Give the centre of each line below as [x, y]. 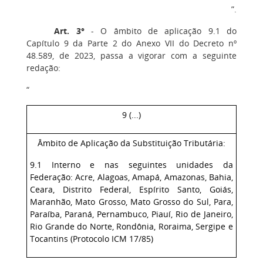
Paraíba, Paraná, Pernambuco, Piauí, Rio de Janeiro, [131, 214]
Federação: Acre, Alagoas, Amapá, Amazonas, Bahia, [131, 177]
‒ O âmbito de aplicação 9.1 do [161, 31]
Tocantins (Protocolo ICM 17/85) [92, 239]
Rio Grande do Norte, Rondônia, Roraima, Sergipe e [131, 226]
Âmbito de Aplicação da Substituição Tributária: [131, 143]
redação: [43, 68]
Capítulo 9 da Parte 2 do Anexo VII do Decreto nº [131, 43]
